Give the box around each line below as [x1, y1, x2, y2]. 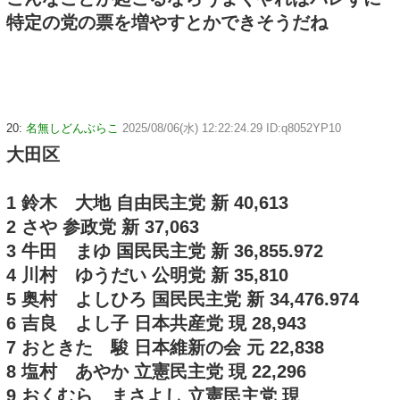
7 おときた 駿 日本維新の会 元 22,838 [6, 337, 324, 358]
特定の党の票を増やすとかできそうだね [6, 12, 328, 32]
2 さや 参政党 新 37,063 [6, 217, 199, 237]
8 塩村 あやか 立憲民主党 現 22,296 [6, 362, 306, 382]
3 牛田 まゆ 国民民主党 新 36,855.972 [6, 241, 323, 262]
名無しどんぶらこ [26, 121, 119, 136]
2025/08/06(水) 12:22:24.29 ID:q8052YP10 [122, 121, 341, 136]
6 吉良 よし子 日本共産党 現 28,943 [6, 313, 306, 334]
